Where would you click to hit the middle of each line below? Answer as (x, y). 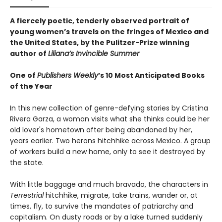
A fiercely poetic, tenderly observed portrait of (100, 21)
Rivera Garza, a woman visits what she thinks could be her (110, 119)
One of (24, 76)
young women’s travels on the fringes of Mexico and (109, 32)
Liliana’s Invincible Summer (94, 54)
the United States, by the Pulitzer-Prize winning (100, 43)
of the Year (31, 86)
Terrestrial (28, 195)
